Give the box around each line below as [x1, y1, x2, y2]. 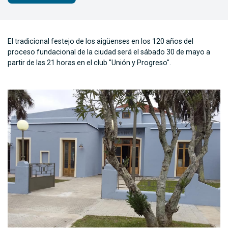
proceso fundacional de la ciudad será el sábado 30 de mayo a [8, 48, 210, 56]
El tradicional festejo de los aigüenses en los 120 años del [8, 37, 193, 46]
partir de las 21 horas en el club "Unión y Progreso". [8, 59, 171, 67]
